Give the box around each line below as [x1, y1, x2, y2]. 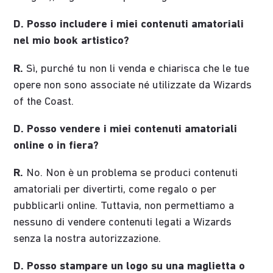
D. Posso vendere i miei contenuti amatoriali [13, 123, 238, 135]
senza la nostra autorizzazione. [13, 233, 161, 246]
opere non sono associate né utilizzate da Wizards [13, 79, 252, 91]
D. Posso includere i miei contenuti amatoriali [13, 19, 244, 31]
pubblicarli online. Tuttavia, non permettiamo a [13, 200, 235, 213]
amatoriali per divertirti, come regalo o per [13, 184, 217, 196]
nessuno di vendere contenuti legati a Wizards [13, 217, 232, 229]
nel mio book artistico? [13, 35, 130, 48]
